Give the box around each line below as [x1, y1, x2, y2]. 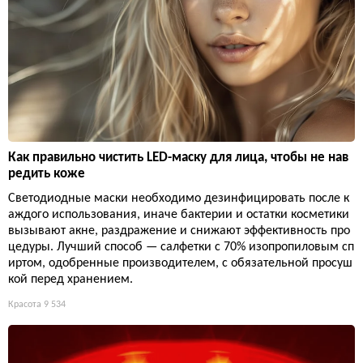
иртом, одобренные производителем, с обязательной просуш [8, 256, 352, 270]
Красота [8, 299, 41, 310]
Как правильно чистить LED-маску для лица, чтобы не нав [8, 150, 348, 164]
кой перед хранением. [8, 272, 133, 286]
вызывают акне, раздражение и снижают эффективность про [8, 224, 350, 237]
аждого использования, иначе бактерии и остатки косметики [8, 207, 349, 221]
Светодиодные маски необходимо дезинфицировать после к [8, 191, 349, 205]
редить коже [8, 166, 85, 181]
